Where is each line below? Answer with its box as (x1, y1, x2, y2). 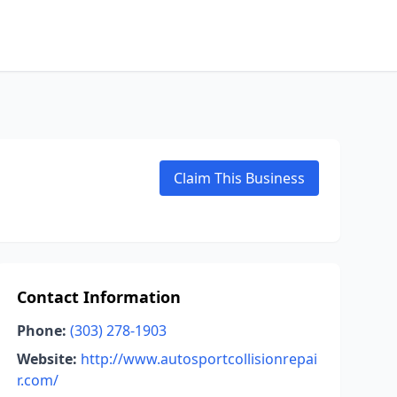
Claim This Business (174, 168, 305, 188)
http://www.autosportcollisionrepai (80, 349, 317, 369)
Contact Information (16, 286, 181, 307)
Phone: (16, 321, 66, 340)
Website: (16, 349, 77, 369)
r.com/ (16, 370, 58, 390)
